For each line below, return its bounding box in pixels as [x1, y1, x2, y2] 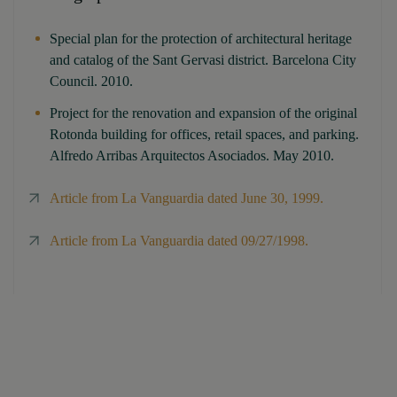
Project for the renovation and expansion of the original [50, 105, 357, 121]
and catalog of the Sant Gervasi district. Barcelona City [50, 51, 356, 67]
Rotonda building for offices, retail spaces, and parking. [50, 126, 359, 142]
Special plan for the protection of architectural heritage [50, 30, 352, 46]
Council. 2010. [50, 73, 133, 89]
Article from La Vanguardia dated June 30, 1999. [50, 190, 323, 206]
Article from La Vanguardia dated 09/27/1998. [50, 232, 308, 248]
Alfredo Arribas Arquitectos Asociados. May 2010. [50, 147, 334, 163]
